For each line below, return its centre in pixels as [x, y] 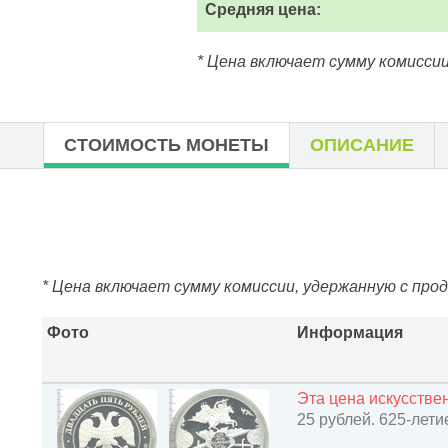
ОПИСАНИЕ [362, 145]
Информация [350, 332]
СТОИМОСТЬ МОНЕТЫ [166, 145]
